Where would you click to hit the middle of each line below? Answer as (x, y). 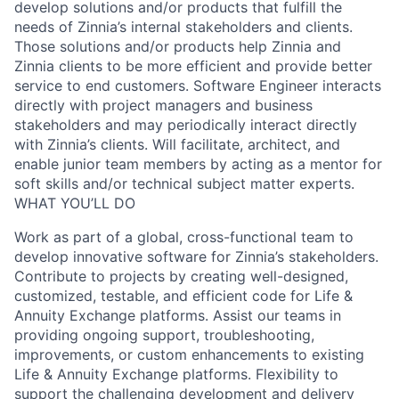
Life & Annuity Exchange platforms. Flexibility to (176, 374)
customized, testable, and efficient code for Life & (183, 296)
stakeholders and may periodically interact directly (186, 125)
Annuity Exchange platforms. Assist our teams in (178, 315)
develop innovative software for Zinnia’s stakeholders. (196, 256)
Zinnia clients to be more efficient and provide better (193, 66)
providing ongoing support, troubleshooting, (164, 335)
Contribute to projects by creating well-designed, (181, 276)
